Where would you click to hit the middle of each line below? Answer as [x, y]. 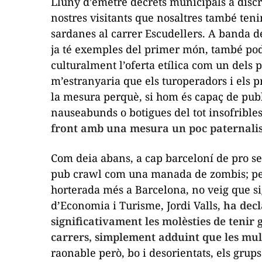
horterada [75, 189]
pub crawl [76, 173]
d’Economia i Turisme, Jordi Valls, [137, 205]
